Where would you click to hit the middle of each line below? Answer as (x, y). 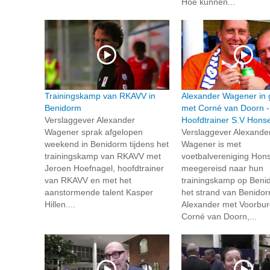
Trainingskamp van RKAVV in (100, 96)
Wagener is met (211, 144)
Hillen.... (60, 205)
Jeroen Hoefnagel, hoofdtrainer (104, 168)
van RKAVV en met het (88, 181)
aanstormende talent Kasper (99, 193)
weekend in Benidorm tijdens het (107, 144)
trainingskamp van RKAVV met (103, 156)
